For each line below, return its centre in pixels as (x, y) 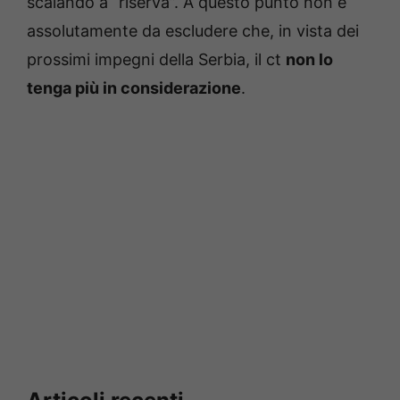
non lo (309, 59)
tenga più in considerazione (134, 87)
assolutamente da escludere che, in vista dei (193, 30)
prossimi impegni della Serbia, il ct (156, 59)
